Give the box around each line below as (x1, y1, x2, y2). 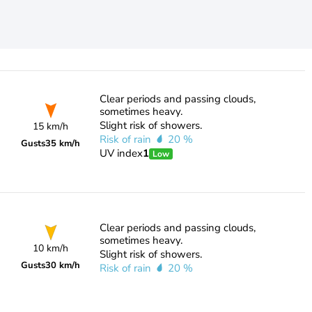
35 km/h (45, 137, 81, 150)
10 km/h (33, 242, 69, 255)
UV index (99, 146, 143, 160)
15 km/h (33, 120, 69, 133)
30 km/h (45, 259, 81, 272)
